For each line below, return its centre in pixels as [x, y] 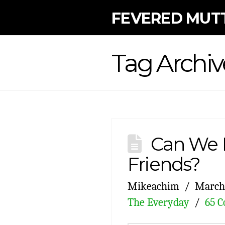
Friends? [164, 164]
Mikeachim [154, 186]
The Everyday [159, 202]
